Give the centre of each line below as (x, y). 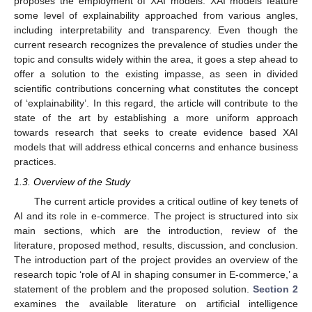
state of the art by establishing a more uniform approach (156, 118)
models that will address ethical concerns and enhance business (156, 147)
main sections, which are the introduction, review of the (156, 230)
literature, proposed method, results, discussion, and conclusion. (156, 245)
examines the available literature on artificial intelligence (156, 303)
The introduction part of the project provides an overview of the (156, 259)
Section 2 (276, 289)
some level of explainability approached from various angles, (156, 16)
